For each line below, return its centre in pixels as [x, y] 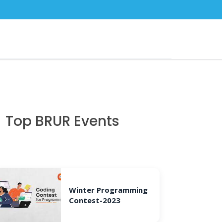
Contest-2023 [94, 200]
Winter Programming [108, 190]
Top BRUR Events [62, 121]
